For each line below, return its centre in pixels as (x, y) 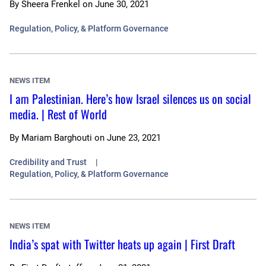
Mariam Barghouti (57, 138)
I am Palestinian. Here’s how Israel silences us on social (130, 99)
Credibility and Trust (48, 162)
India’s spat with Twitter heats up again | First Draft (122, 244)
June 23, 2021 (134, 138)
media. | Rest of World (58, 114)
